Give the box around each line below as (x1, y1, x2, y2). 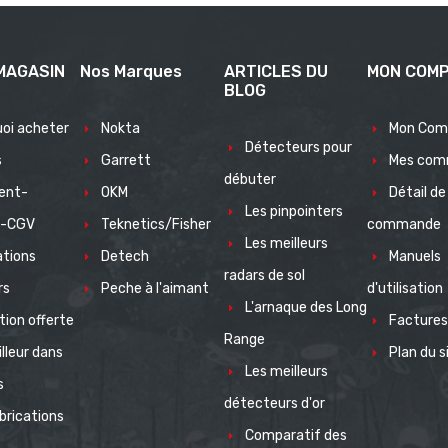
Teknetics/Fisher (101, 215, 212, 233)
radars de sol (223, 266, 305, 284)
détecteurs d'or (223, 394, 325, 412)
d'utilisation (367, 279, 444, 297)
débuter (223, 170, 276, 188)
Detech (101, 247, 150, 265)
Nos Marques (79, 61, 182, 81)
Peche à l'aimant (101, 279, 210, 297)
